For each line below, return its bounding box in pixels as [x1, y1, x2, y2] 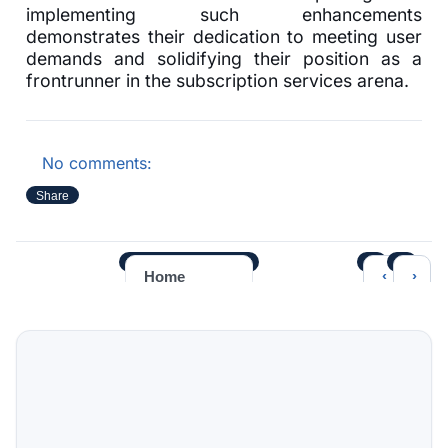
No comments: [42, 152, 152, 173]
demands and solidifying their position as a [26, 47, 422, 69]
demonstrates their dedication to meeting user [26, 25, 422, 47]
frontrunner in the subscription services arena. [26, 69, 409, 91]
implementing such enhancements [26, 3, 422, 25]
